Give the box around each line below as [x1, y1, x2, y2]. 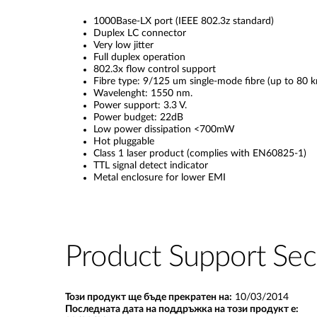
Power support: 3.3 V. [93, 100, 187, 110]
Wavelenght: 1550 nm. [93, 88, 192, 98]
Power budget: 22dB [93, 113, 183, 122]
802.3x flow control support [93, 64, 216, 74]
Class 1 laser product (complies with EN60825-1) [93, 149, 306, 158]
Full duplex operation [93, 52, 185, 62]
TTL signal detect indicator [93, 161, 208, 171]
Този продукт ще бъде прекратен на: [65, 292, 232, 302]
